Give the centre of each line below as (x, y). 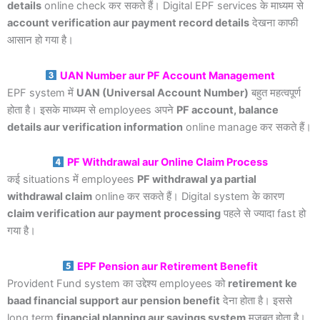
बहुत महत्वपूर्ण (275, 92)
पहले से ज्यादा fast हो (263, 214)
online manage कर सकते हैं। (247, 127)
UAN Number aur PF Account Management (167, 75)
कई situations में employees (72, 180)
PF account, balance (227, 110)
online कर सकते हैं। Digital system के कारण (188, 197)
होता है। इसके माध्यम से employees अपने (92, 110)
